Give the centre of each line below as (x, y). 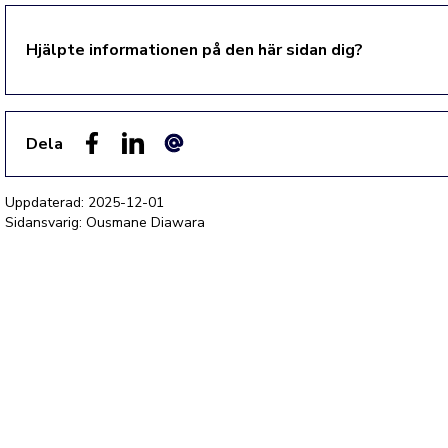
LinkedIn (149, 165)
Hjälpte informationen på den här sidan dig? (195, 50)
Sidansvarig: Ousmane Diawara (105, 222)
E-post (186, 165)
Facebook (113, 165)
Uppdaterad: (47, 202)
